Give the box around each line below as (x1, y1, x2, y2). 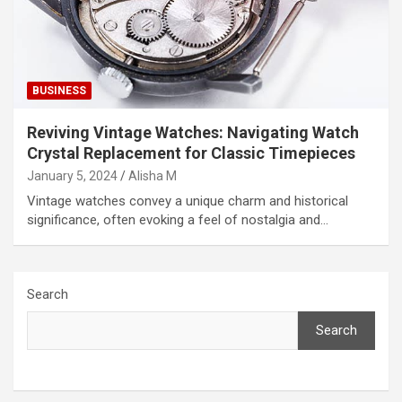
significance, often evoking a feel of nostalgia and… (27, 211, 328, 228)
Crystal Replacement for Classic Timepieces (27, 143, 355, 162)
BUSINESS (32, 83, 86, 97)
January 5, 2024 (27, 168, 118, 183)
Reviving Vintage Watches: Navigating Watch (27, 122, 359, 142)
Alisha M (128, 168, 177, 183)
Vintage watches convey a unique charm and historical (27, 192, 348, 209)
